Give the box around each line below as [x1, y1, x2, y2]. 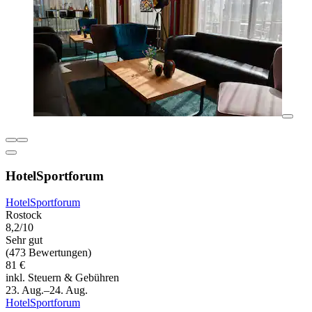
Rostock [6, 209, 42, 221]
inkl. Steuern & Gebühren [6, 272, 119, 284]
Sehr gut [6, 234, 42, 247]
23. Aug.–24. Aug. [6, 284, 88, 297]
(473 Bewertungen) [6, 247, 91, 259]
